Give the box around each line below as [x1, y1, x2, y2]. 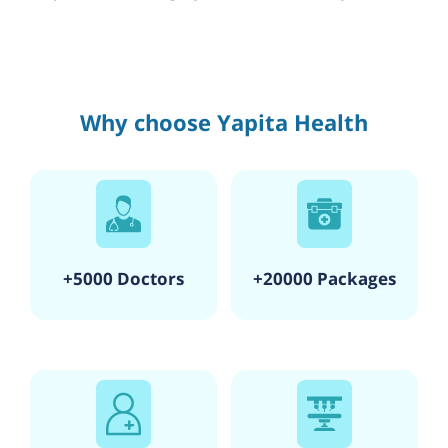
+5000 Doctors [62, 266, 184, 290]
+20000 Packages [253, 266, 397, 290]
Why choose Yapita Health [80, 106, 368, 137]
